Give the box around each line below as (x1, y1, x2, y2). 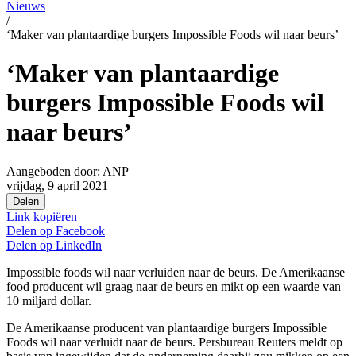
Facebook (56, 223, 105, 238)
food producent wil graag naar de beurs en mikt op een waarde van (6, 279, 341, 293)
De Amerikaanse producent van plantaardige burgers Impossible (6, 320, 327, 335)
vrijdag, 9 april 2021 (6, 178, 108, 192)
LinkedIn (56, 238, 102, 252)
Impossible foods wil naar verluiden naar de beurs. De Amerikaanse (6, 265, 345, 279)
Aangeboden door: (6, 164, 100, 178)
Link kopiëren (6, 209, 77, 223)
